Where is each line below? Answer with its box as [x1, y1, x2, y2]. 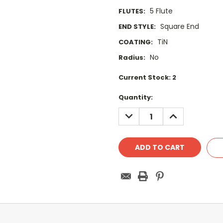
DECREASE [121, 108, 158, 118]
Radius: [118, 53, 145, 63]
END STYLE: [118, 22, 156, 32]
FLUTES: [118, 6, 145, 16]
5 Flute [149, 6, 173, 16]
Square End [160, 21, 199, 32]
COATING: [118, 37, 153, 47]
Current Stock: [118, 73, 172, 83]
